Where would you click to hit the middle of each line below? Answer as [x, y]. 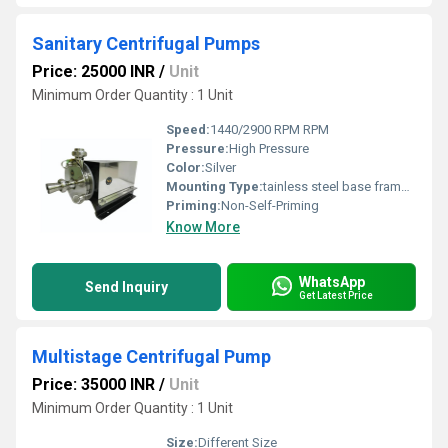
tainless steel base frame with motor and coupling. [332, 186]
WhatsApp [332, 281]
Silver [220, 167]
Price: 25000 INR [93, 71]
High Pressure [269, 148]
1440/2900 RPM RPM [269, 129]
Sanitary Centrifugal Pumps [146, 43]
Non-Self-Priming [270, 205]
